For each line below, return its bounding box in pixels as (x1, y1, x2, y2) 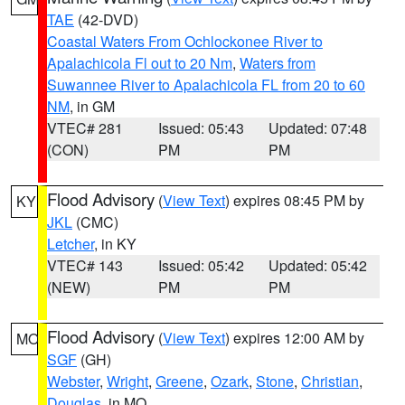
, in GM (70, 96, 115, 117)
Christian (301, 371, 359, 391)
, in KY (94, 233, 137, 254)
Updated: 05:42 (268, 255, 368, 276)
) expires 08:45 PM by (225, 190, 364, 211)
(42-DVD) (74, 9, 138, 30)
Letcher (47, 233, 94, 254)
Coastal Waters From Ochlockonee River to (47, 31, 323, 52)
